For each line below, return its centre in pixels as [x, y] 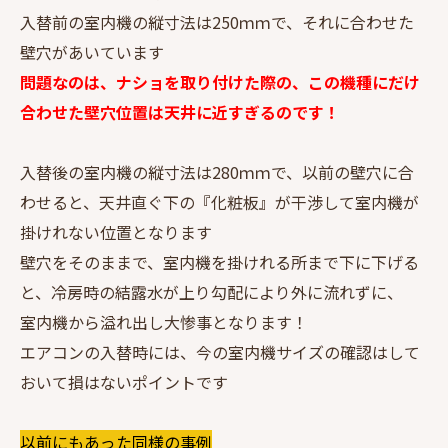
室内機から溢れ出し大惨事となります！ [164, 321]
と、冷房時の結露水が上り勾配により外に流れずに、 [211, 291]
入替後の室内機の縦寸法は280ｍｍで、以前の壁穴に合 [217, 171]
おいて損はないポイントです [124, 381]
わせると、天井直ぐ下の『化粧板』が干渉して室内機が [219, 201]
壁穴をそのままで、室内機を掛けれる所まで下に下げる [219, 261]
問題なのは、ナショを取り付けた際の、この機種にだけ [220, 81]
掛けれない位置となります [116, 231]
